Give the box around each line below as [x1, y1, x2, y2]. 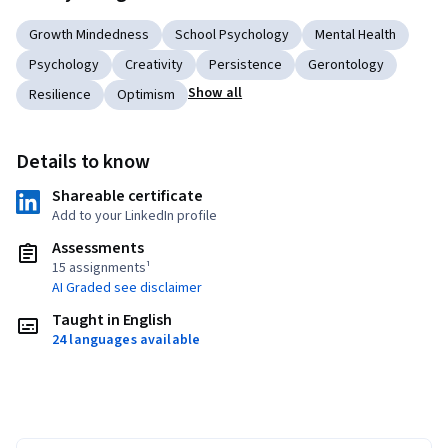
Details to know [16, 148, 151, 177]
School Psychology [175, 25, 289, 46]
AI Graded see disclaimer [52, 278, 202, 299]
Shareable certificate [52, 185, 203, 208]
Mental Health [315, 25, 396, 46]
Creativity [125, 55, 183, 76]
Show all [188, 83, 243, 104]
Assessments [52, 237, 144, 260]
